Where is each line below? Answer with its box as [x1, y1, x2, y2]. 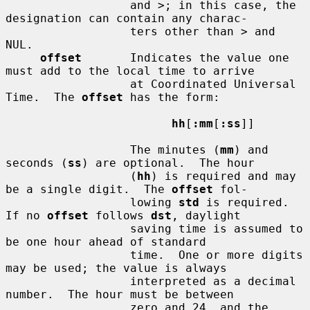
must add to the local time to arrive [6, 64, 255, 77]
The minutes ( [130, 143, 220, 156]
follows [89, 208, 151, 222]
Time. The [6, 90, 82, 104]
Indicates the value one [82, 51, 289, 64]
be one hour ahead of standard [6, 235, 206, 248]
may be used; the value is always [6, 261, 227, 275]
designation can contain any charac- [6, 11, 248, 25]
